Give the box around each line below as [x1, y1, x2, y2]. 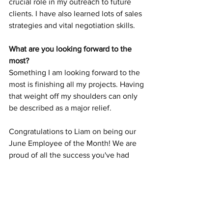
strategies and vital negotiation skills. [9, 21, 135, 29]
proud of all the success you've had [9, 150, 131, 159]
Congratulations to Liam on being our [9, 127, 138, 136]
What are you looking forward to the [9, 44, 134, 53]
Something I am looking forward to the [9, 68, 142, 77]
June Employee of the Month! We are [9, 138, 138, 147]
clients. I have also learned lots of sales [9, 9, 144, 18]
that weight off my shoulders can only [9, 91, 139, 100]
